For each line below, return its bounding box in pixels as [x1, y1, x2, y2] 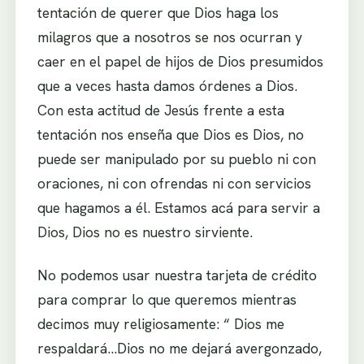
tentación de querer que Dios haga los [37, 2, 279, 22]
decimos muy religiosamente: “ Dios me [37, 314, 284, 334]
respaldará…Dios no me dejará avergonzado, [37, 339, 322, 358]
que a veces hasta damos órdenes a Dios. [37, 76, 297, 95]
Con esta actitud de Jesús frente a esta [37, 100, 284, 119]
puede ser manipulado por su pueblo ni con [37, 149, 316, 168]
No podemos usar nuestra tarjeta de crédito [37, 266, 317, 285]
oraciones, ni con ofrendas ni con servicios [37, 173, 311, 193]
